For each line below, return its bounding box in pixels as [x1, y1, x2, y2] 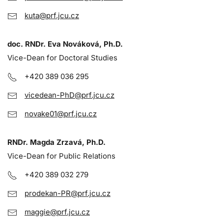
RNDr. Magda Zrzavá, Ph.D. [7, 137, 106, 147]
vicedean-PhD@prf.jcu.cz [25, 90, 114, 100]
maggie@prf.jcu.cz [25, 207, 90, 217]
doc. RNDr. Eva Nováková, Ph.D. [7, 39, 123, 49]
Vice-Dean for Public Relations [7, 151, 115, 161]
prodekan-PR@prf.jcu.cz [25, 188, 110, 198]
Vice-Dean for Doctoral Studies [7, 53, 117, 62]
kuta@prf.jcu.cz [25, 10, 79, 20]
